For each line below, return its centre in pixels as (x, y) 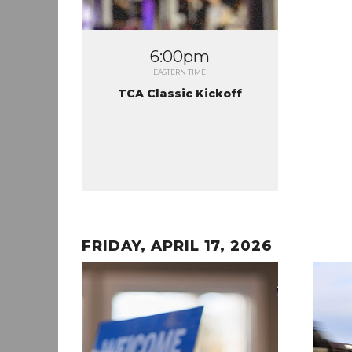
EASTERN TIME (180, 72)
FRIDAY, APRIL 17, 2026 (177, 246)
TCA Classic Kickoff (180, 93)
